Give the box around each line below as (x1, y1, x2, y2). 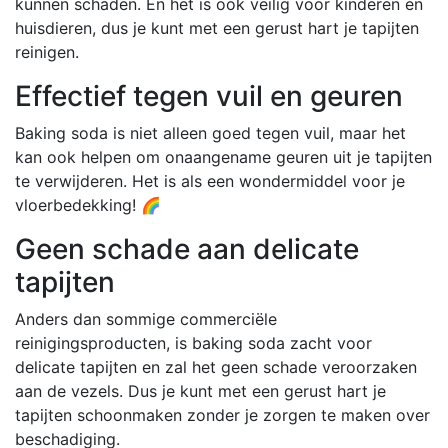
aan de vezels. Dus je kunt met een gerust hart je (15, 380, 386, 401)
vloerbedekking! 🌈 (15, 194, 161, 215)
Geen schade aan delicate (15, 231, 359, 266)
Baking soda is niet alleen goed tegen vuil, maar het (15, 122, 406, 143)
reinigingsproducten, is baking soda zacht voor (15, 332, 372, 353)
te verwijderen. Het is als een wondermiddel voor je (15, 170, 405, 191)
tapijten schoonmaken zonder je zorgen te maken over (15, 404, 430, 425)
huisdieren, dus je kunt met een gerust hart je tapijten (15, 17, 419, 38)
